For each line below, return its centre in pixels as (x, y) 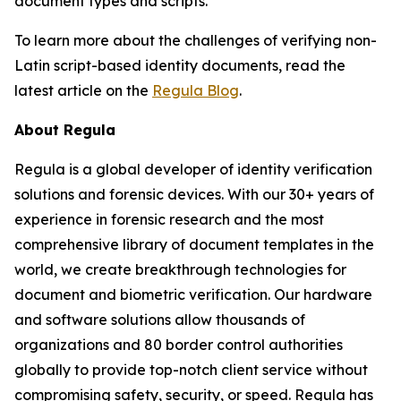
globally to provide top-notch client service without (191, 370)
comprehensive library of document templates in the (194, 244)
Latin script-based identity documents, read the (180, 65)
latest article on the (83, 90)
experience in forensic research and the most (169, 219)
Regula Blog (196, 90)
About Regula (65, 130)
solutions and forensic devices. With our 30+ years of (194, 194)
